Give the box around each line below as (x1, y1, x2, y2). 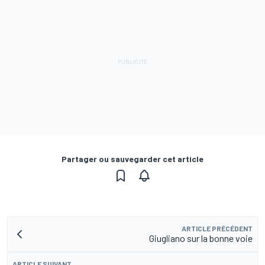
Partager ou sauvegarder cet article (62, 154, 203, 164)
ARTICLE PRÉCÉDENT (182, 224, 253, 233)
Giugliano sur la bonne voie (149, 232, 253, 244)
